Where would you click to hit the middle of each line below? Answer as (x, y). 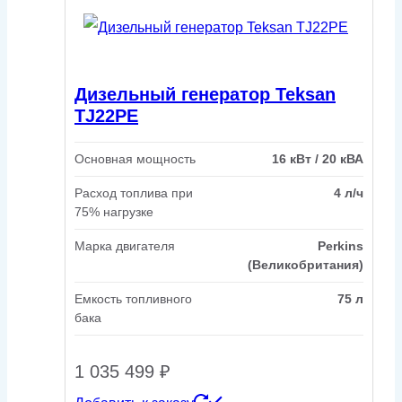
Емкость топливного (133, 298)
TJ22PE (106, 116)
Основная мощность (135, 158)
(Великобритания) (306, 264)
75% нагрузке (114, 211)
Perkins (341, 245)
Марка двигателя (125, 245)
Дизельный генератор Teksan (205, 95)
